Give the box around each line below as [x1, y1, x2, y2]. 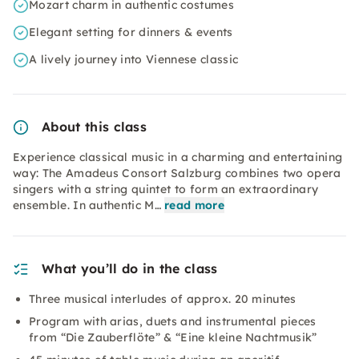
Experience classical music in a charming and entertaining [13, 150, 343, 164]
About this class [42, 119, 147, 135]
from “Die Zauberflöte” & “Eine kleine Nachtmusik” [29, 330, 317, 345]
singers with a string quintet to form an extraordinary [13, 182, 319, 196]
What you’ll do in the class [42, 260, 218, 276]
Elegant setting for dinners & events [29, 25, 233, 39]
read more [164, 198, 224, 212]
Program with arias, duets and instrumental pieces [29, 314, 317, 329]
